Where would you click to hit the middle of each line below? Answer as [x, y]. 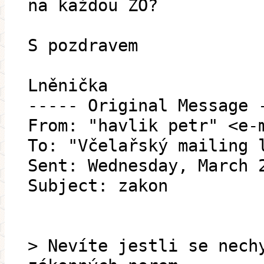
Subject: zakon [98, 186]
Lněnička [68, 86]
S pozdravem [83, 46]
